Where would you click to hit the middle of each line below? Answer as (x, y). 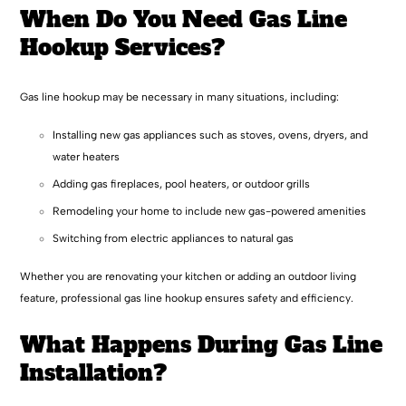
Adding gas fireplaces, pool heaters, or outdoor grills (182, 184)
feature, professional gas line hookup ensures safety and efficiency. (187, 299)
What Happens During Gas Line (202, 345)
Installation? (94, 373)
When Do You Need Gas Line (184, 19)
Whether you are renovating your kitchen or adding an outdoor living (188, 277)
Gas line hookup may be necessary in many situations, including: (180, 97)
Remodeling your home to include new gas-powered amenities (210, 212)
